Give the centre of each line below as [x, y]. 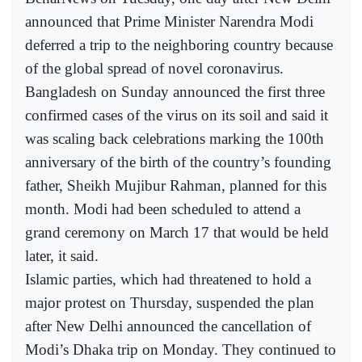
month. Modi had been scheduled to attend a [163, 209]
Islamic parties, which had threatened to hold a [168, 280]
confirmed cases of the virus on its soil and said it [177, 116]
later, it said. [62, 256]
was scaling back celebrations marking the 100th [175, 139]
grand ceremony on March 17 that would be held [177, 233]
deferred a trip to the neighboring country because [179, 45]
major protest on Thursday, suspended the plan [170, 303]
